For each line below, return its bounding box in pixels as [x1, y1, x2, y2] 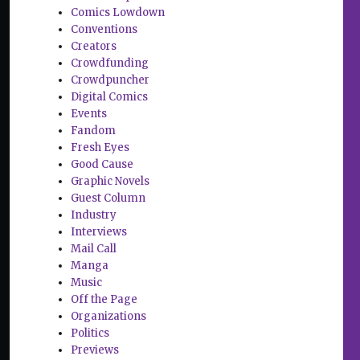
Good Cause [71, 157, 134, 172]
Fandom [71, 124, 117, 138]
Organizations [71, 309, 147, 324]
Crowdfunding [71, 56, 149, 71]
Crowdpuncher [71, 73, 150, 88]
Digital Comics [71, 90, 149, 104]
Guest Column [71, 191, 146, 206]
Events [71, 107, 108, 121]
